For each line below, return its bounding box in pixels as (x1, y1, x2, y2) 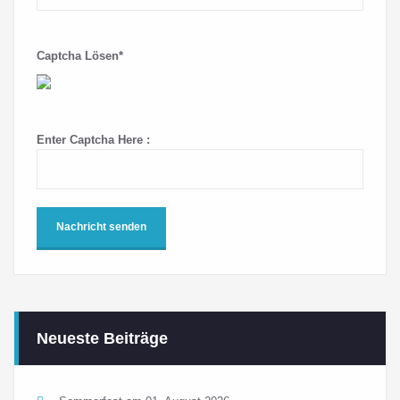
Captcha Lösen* (37, 49, 123, 62)
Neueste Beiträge (37, 329, 168, 347)
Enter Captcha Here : (37, 133, 150, 146)
